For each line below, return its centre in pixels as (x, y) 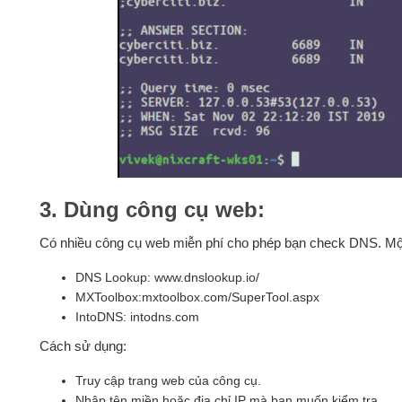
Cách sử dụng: (83, 345)
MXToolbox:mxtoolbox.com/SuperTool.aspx (197, 297)
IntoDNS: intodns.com (137, 316)
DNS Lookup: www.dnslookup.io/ (167, 277)
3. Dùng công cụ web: (152, 209)
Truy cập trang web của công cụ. (168, 380)
